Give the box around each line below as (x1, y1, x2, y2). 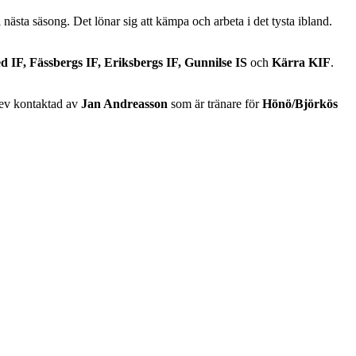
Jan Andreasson (81, 97, 168, 111)
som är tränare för (168, 97, 262, 111)
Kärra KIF (272, 56, 331, 70)
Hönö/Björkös (262, 97, 338, 111)
